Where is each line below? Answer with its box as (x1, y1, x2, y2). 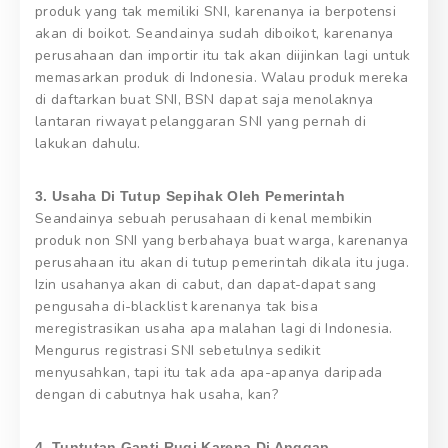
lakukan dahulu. (35, 133, 141, 153)
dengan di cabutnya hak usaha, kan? (35, 384, 278, 404)
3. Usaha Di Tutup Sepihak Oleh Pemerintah (35, 187, 346, 204)
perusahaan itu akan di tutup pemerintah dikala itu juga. (35, 252, 409, 272)
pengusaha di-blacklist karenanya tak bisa (35, 296, 319, 316)
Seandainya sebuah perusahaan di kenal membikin (35, 208, 373, 228)
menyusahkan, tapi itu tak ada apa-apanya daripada (35, 362, 383, 382)
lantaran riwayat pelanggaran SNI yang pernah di (35, 111, 367, 131)
